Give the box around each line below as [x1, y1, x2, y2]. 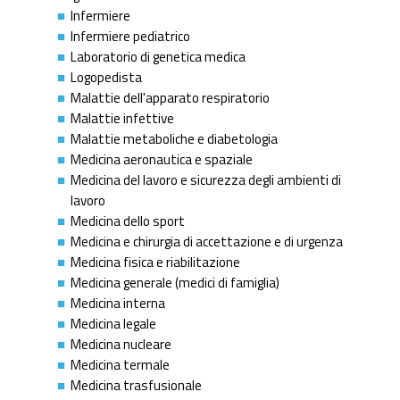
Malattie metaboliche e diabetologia [71, 128, 278, 149]
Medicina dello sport [71, 210, 185, 231]
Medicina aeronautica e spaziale [71, 148, 253, 170]
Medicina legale [71, 312, 156, 334]
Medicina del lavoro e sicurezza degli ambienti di [71, 169, 341, 190]
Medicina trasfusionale [71, 374, 202, 396]
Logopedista [71, 66, 142, 87]
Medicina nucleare [71, 333, 171, 354]
